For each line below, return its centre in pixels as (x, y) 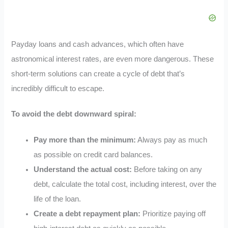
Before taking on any (167, 170)
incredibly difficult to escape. (58, 88)
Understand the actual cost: (83, 170)
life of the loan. (58, 199)
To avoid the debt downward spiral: (74, 114)
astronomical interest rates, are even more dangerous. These (113, 59)
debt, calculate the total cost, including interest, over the (125, 184)
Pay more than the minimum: (85, 140)
